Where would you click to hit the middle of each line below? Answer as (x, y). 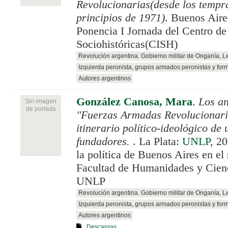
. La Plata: (158, 141)
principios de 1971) (121, 18)
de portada (41, 109)
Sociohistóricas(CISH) (127, 44)
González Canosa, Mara (134, 102)
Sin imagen (41, 101)
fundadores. (105, 141)
